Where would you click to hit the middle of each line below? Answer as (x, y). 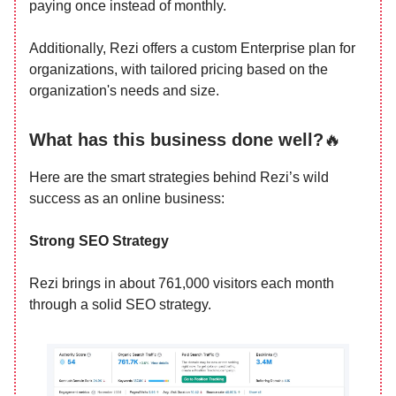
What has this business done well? (176, 140)
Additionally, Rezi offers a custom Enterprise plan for (192, 48)
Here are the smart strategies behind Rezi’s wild (179, 177)
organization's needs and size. (124, 91)
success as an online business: (127, 198)
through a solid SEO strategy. (120, 305)
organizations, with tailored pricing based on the (179, 69)
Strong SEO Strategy (99, 241)
